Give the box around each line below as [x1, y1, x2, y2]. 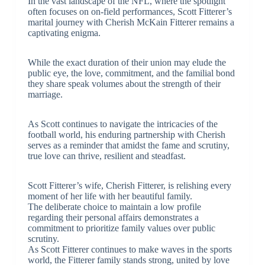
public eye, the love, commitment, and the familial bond [27, 68, 235, 79]
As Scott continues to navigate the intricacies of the [27, 119, 218, 130]
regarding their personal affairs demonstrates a [27, 212, 199, 223]
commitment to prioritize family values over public [27, 223, 215, 234]
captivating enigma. [27, 28, 101, 38]
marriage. [27, 89, 63, 100]
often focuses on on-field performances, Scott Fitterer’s [27, 7, 232, 17]
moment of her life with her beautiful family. [27, 191, 192, 202]
